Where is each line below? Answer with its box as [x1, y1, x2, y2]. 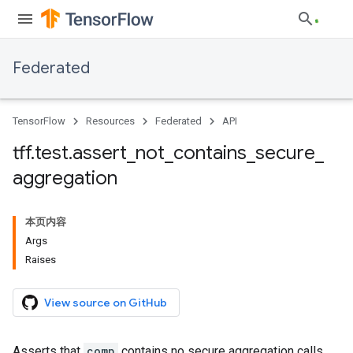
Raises [25, 254, 56, 266]
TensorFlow [13, 115, 65, 127]
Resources [86, 115, 135, 127]
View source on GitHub [44, 295, 167, 310]
